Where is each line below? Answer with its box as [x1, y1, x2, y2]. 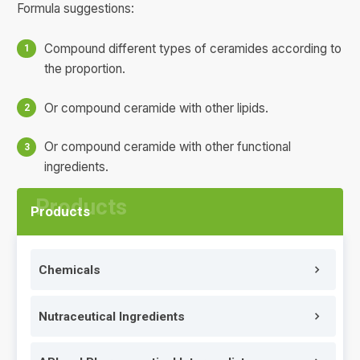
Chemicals [39, 262, 101, 277]
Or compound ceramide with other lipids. [44, 100, 269, 116]
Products [31, 203, 91, 220]
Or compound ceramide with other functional [44, 139, 292, 155]
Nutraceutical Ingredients [39, 309, 186, 324]
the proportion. [44, 60, 126, 76]
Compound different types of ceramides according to [44, 40, 342, 56]
